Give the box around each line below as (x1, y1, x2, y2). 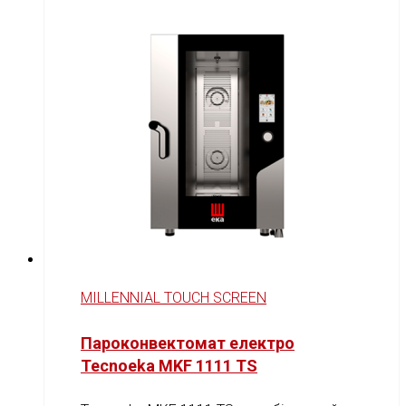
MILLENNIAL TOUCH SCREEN (81, 289, 266, 307)
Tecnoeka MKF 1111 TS (81, 356, 257, 376)
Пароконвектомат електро (81, 333, 295, 353)
